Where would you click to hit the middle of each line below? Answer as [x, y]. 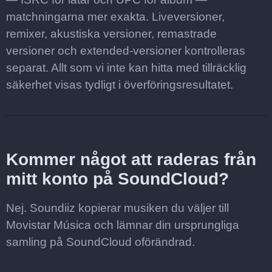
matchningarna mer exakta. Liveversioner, [115, 17]
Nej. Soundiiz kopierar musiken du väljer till [117, 208]
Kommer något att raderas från [131, 159]
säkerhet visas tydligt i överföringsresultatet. [120, 85]
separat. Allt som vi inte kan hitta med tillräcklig [126, 68]
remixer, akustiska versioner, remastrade [111, 34]
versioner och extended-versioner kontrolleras [126, 51]
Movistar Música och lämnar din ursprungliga [123, 225]
